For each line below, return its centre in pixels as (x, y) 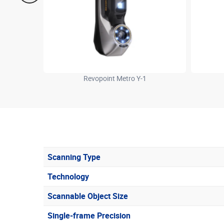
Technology (68, 176)
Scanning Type (74, 157)
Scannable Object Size (88, 196)
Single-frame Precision (89, 215)
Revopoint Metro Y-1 (115, 78)
